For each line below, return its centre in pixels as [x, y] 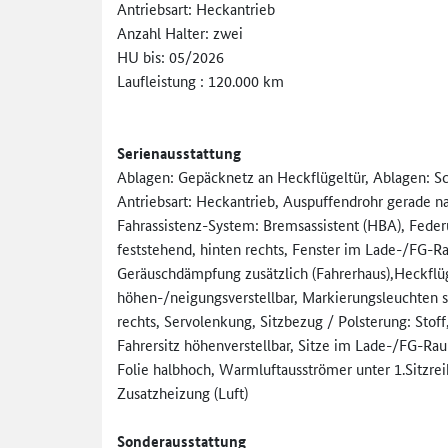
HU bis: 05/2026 [170, 56]
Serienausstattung [179, 152]
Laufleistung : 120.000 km [200, 80]
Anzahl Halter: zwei [180, 32]
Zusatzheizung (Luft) [182, 392]
